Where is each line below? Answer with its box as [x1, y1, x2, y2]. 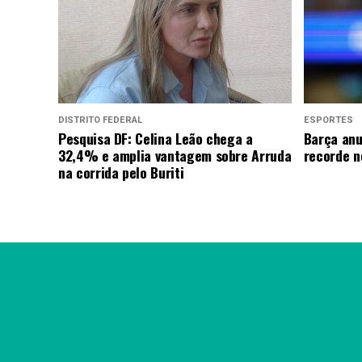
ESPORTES [303, 115, 353, 126]
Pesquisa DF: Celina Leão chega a [58, 128, 253, 149]
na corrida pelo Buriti [58, 162, 184, 183]
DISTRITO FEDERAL [58, 115, 142, 126]
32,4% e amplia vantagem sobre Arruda [58, 145, 292, 166]
